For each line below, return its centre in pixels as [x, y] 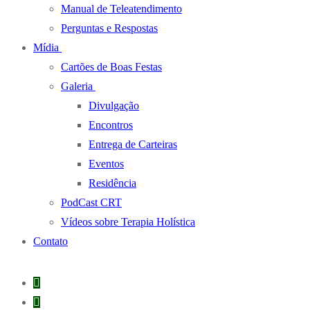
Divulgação [114, 105]
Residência [112, 183]
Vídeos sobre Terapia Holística [128, 221]
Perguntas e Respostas [109, 28]
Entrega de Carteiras [133, 144]
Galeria [77, 86]
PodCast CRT [91, 202]
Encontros [111, 125]
